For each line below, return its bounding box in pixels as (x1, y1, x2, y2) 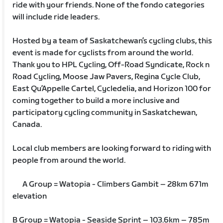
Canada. (12, 119, 42, 129)
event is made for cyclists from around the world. (12, 48, 194, 58)
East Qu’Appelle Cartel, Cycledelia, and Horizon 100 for (12, 84, 212, 94)
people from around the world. (12, 155, 126, 165)
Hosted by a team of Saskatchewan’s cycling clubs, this (12, 36, 213, 46)
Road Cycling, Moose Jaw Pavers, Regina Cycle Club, (12, 72, 201, 82)
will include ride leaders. (12, 12, 110, 22)
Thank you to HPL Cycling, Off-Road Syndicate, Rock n (12, 60, 210, 70)
